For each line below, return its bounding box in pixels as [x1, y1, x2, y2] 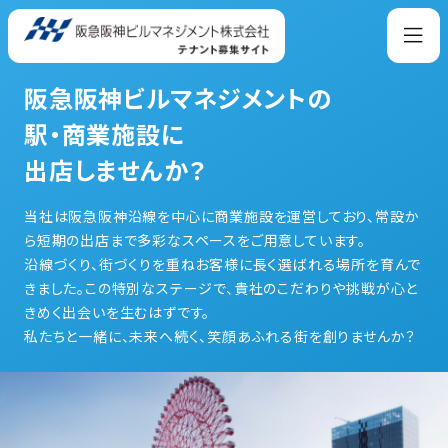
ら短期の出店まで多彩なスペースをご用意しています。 [24, 230, 366, 250]
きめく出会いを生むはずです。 [24, 302, 211, 322]
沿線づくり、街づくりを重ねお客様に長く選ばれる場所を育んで [24, 254, 422, 274]
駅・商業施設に [24, 116, 185, 151]
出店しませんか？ [24, 152, 207, 187]
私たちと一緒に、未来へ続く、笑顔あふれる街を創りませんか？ [24, 326, 417, 346]
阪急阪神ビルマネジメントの [24, 80, 332, 115]
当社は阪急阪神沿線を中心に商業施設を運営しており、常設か [24, 206, 420, 226]
